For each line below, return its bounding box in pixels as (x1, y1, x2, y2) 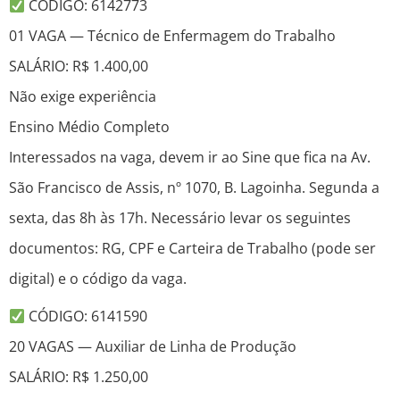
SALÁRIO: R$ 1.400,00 (9, 56, 148, 77)
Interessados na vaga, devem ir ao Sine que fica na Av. (9, 147, 371, 168)
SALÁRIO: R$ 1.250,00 (9, 367, 148, 387)
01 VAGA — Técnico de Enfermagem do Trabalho (9, 26, 336, 46)
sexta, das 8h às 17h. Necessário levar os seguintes (9, 208, 351, 229)
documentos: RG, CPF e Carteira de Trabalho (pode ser (9, 238, 376, 259)
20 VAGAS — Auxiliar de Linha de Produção (9, 337, 296, 357)
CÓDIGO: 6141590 (25, 306, 148, 327)
